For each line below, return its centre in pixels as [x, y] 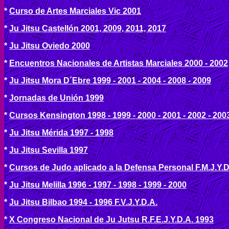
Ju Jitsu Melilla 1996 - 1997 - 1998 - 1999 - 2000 [98, 185]
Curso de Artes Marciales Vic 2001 [75, 11]
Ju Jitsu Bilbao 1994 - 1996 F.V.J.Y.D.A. [83, 202]
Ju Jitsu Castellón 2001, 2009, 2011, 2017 [88, 28]
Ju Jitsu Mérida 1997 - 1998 [61, 133]
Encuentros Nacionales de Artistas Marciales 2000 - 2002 [119, 63]
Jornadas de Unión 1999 [56, 98]
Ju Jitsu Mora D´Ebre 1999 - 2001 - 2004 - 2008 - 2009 [110, 81]
